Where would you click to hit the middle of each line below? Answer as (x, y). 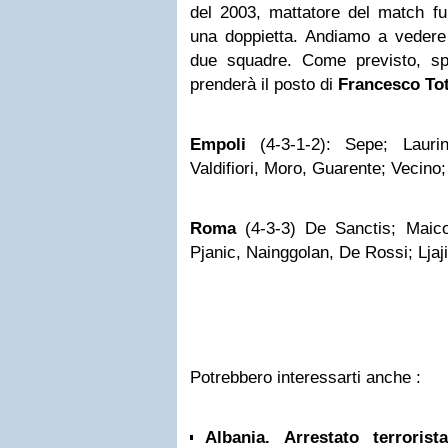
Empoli (218, 144)
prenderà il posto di (264, 84)
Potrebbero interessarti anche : (305, 377)
